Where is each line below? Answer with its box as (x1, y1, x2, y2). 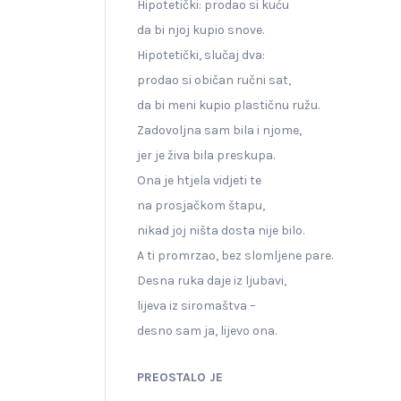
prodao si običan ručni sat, (137, 72, 291, 88)
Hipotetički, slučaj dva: (137, 47, 265, 63)
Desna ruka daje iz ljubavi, (137, 272, 286, 288)
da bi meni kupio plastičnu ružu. (137, 97, 320, 113)
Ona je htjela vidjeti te (137, 172, 261, 188)
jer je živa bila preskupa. (137, 147, 275, 163)
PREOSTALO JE (137, 369, 223, 385)
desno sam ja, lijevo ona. (137, 322, 277, 338)
